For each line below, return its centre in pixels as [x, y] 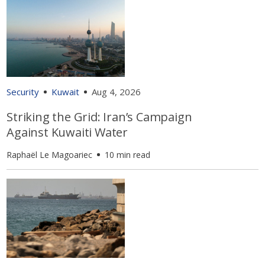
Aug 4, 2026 [117, 92]
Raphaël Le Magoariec [50, 155]
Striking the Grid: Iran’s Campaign [99, 117]
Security [23, 92]
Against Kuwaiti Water [67, 132]
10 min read [128, 155]
